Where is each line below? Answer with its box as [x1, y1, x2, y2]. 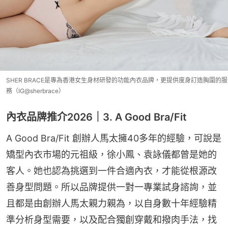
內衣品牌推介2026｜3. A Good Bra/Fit [6, 111, 187, 124]
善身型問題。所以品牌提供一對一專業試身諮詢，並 [6, 182, 217, 193]
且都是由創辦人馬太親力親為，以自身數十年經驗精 [6, 198, 217, 209]
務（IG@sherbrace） [6, 87, 65, 95]
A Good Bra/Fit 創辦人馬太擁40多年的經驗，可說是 [6, 133, 221, 144]
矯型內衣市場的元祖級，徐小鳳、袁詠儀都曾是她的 [6, 149, 217, 160]
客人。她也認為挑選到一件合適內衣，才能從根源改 [6, 165, 217, 177]
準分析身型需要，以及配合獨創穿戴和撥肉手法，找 [6, 214, 217, 225]
